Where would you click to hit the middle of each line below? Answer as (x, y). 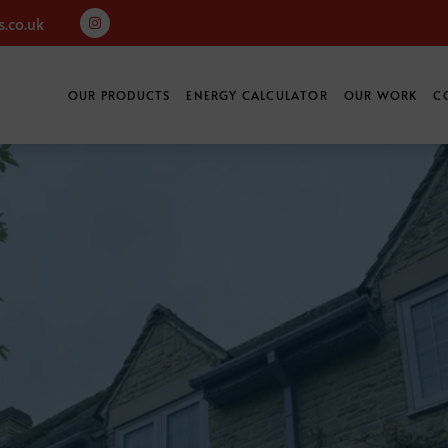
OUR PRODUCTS (119, 95)
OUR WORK (380, 95)
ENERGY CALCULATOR (257, 95)
